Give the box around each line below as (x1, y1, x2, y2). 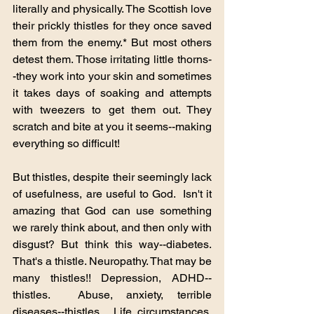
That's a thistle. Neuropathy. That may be (13, 254, 212, 268)
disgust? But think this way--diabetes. (13, 237, 212, 251)
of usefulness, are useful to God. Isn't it (13, 186, 212, 200)
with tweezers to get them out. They (13, 102, 212, 116)
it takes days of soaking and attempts (13, 86, 212, 100)
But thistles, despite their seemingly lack (13, 170, 212, 184)
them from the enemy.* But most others (13, 35, 212, 49)
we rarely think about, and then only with (13, 220, 212, 234)
